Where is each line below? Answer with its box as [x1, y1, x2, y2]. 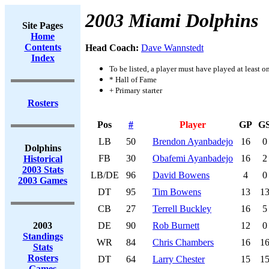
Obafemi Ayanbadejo [153, 153, 233, 163]
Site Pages [22, 20, 63, 31]
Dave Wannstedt [141, 43, 204, 53]
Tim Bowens [153, 187, 201, 197]
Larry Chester [153, 254, 205, 264]
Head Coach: [85, 43, 141, 53]
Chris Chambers [153, 237, 214, 247]
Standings [22, 231, 63, 241]
